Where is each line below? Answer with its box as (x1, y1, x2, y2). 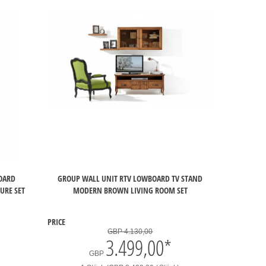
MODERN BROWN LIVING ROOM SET (72, 184, 188, 196)
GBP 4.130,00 (107, 227, 153, 236)
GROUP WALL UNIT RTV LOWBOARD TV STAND (58, 172, 203, 184)
